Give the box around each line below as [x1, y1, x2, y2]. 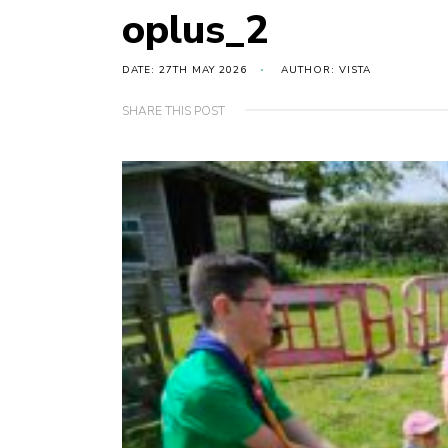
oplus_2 [122, 3, 269, 58]
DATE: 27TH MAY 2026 [122, 63, 247, 78]
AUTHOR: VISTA [281, 63, 371, 78]
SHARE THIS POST [122, 103, 225, 120]
